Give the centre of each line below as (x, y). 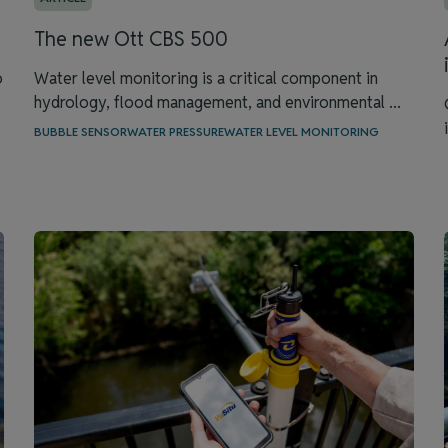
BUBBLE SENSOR (80, 131)
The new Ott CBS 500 (131, 39)
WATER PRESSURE (175, 131)
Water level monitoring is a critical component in (206, 78)
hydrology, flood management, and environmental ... (217, 102)
